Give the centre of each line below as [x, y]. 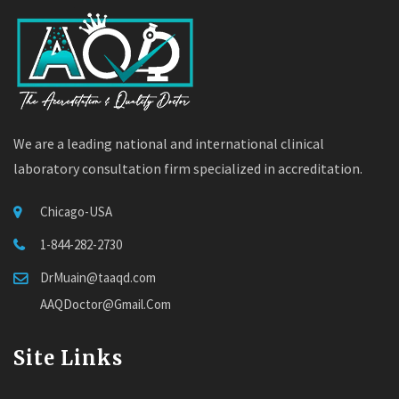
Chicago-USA [76, 211]
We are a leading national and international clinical [169, 143]
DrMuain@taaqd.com [98, 277]
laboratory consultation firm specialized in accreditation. [188, 168]
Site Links [68, 358]
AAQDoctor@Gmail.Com [106, 304]
